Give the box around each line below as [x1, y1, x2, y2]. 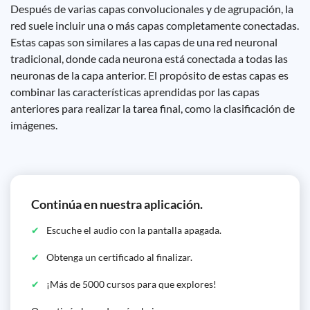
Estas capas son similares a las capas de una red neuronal [10, 35, 277, 48]
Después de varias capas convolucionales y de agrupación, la [10, 2, 293, 15]
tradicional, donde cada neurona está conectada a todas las [10, 52, 288, 65]
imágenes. [10, 118, 57, 131]
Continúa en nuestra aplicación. [31, 197, 203, 212]
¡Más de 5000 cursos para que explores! [46, 278, 217, 290]
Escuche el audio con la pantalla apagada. [46, 224, 221, 236]
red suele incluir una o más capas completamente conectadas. [10, 19, 299, 32]
